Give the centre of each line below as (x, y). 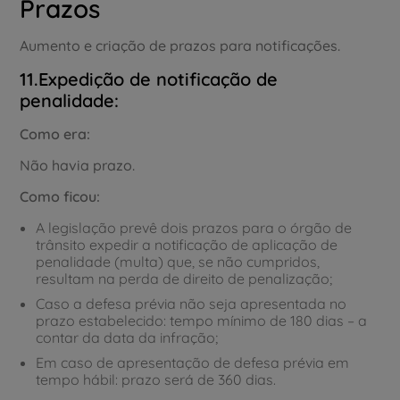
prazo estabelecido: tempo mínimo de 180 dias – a (202, 320)
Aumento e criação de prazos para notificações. (180, 45)
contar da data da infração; (127, 337)
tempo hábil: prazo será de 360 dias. (156, 379)
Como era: (55, 133)
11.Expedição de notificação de (149, 79)
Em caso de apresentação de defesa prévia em (193, 362)
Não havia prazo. (78, 165)
